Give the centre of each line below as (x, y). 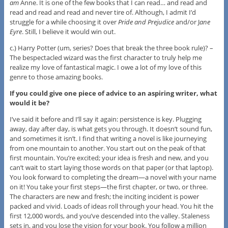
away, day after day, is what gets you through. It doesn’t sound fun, (111, 129)
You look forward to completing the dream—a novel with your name (113, 177)
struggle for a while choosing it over (64, 22)
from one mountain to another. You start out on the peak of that (107, 148)
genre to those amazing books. (56, 77)
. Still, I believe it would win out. (68, 31)
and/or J (187, 22)
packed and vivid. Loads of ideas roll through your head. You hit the (111, 206)
